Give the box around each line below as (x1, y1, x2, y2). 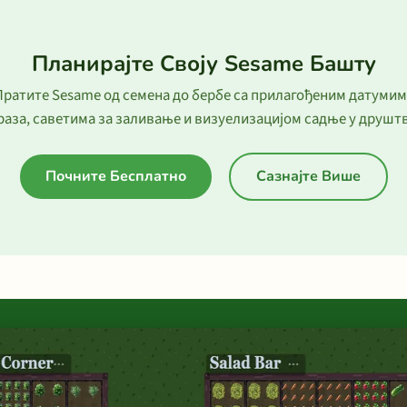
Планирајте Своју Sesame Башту (31, 49, 376, 78)
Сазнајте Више (255, 166, 361, 186)
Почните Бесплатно (45, 166, 186, 186)
